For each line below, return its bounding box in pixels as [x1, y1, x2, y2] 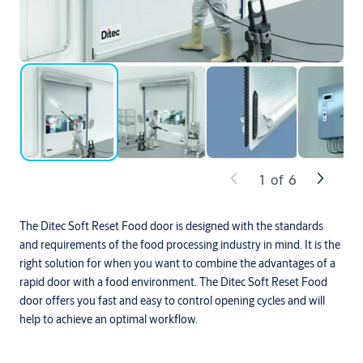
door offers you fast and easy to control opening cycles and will [19, 293, 325, 309]
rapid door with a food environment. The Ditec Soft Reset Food [19, 275, 327, 290]
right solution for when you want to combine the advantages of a [19, 256, 335, 271]
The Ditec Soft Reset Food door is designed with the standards [19, 219, 323, 234]
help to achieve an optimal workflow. [19, 312, 198, 327]
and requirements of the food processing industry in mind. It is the [19, 237, 340, 253]
